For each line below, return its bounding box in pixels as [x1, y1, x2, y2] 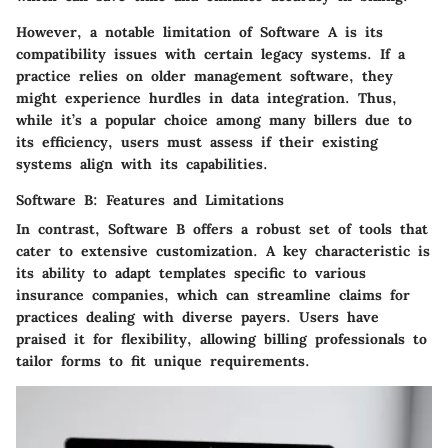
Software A [260, 23, 337, 42]
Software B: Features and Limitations [16, 191, 284, 210]
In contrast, [16, 220, 108, 239]
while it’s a [16, 111, 105, 130]
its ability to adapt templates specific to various [16, 264, 366, 283]
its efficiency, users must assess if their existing [16, 133, 378, 152]
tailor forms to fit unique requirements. [16, 352, 310, 371]
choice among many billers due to [156, 111, 412, 130]
